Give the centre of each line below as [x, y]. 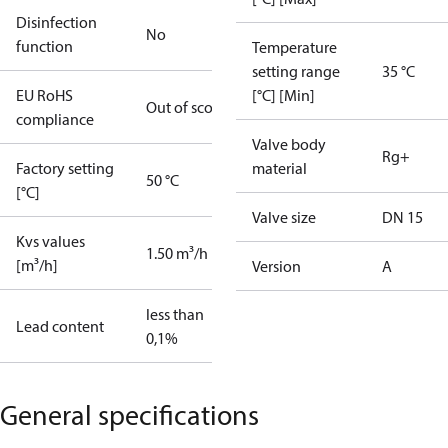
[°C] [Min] [283, 95]
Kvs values [50, 241]
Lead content [60, 326]
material [279, 168]
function [44, 46]
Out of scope [188, 107]
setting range [296, 71]
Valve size [284, 217]
